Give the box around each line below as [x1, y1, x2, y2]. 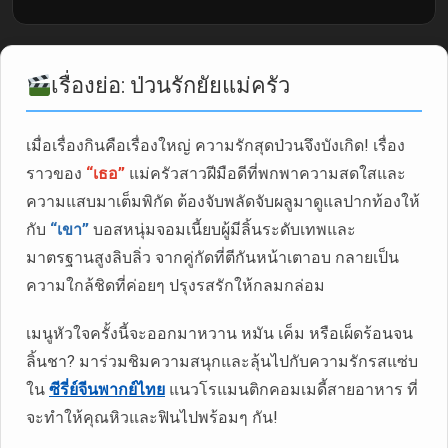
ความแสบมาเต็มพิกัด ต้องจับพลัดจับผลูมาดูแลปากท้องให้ [26, 191, 420, 211]
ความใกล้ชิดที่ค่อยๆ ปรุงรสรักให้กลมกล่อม [26, 275, 325, 295]
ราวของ [26, 163, 86, 183]
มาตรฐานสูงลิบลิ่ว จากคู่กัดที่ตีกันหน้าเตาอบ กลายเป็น [26, 247, 399, 267]
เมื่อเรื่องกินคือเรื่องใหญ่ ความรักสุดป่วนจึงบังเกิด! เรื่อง [26, 135, 405, 155]
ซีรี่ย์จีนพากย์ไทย [49, 379, 165, 399]
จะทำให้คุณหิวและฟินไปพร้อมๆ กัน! [26, 407, 278, 427]
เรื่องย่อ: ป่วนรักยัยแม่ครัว [51, 72, 291, 98]
